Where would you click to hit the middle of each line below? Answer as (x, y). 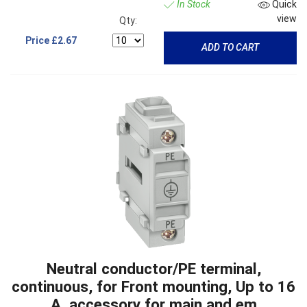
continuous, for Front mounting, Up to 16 (153, 286)
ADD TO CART (230, 48)
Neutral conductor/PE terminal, (153, 268)
